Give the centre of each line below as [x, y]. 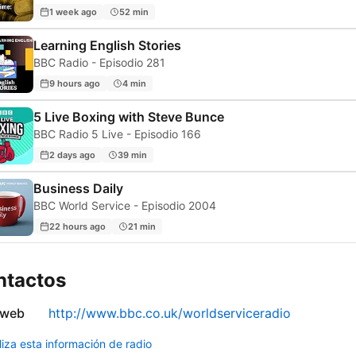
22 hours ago [77, 226]
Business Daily [78, 189]
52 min [134, 12]
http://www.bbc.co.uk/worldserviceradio [170, 313]
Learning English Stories [107, 46]
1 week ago [73, 12]
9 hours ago [75, 83]
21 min [142, 226]
